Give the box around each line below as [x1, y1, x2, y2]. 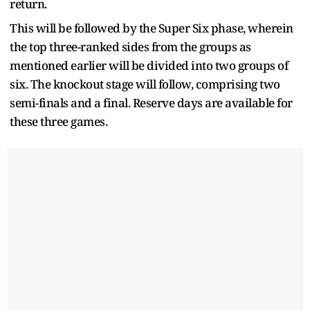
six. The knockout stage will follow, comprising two [10, 75, 280, 92]
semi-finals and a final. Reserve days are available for [10, 94, 293, 111]
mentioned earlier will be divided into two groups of [10, 57, 288, 73]
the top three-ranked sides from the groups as [10, 38, 251, 55]
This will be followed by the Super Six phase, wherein [10, 19, 293, 36]
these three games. [10, 113, 107, 129]
